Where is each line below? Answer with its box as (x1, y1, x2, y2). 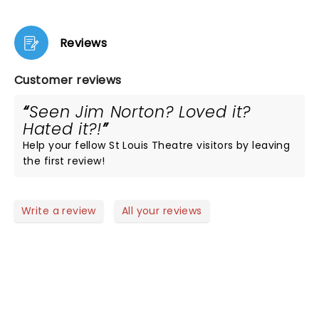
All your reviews (121, 204, 202, 218)
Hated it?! (23, 117, 102, 140)
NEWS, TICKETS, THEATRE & (45, 291, 263, 313)
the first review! (23, 154, 105, 168)
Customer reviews (14, 72, 122, 88)
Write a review (21, 204, 96, 218)
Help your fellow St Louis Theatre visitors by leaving (23, 138, 291, 152)
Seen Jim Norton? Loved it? (28, 100, 251, 123)
